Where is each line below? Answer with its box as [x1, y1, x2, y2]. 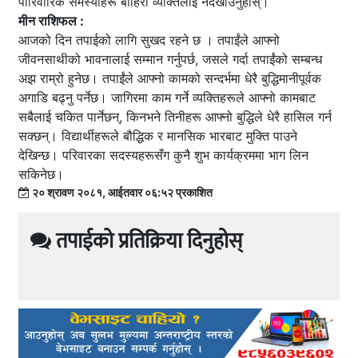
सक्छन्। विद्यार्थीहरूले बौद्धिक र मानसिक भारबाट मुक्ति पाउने [18, 128, 297, 145]
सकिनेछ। [18, 166, 64, 183]
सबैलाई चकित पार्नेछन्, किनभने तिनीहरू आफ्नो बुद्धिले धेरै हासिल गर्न [18, 109, 332, 125]
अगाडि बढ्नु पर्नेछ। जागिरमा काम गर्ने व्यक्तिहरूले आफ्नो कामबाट [18, 89, 316, 106]
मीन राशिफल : [18, 13, 87, 30]
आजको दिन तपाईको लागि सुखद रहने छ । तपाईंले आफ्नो [18, 32, 280, 49]
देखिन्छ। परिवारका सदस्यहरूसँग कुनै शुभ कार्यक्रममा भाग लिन [18, 147, 308, 164]
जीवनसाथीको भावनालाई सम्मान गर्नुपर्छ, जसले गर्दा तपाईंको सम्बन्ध [18, 51, 322, 68]
